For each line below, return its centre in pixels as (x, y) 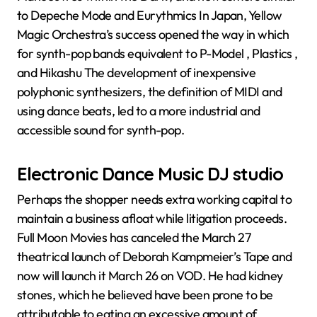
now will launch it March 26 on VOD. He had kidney (150, 276)
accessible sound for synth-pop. (101, 129)
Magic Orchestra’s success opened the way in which (153, 34)
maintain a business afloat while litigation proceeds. (152, 219)
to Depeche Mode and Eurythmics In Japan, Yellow (150, 15)
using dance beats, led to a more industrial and (139, 110)
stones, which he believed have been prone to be (145, 295)
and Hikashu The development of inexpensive (137, 72)
